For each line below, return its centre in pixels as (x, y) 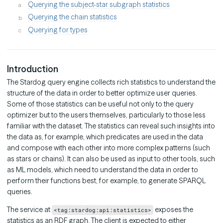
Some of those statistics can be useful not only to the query (100, 104)
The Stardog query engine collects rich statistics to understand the (111, 82)
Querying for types (58, 30)
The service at (29, 210)
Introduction (33, 69)
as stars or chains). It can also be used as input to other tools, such (111, 159)
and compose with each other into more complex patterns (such (109, 148)
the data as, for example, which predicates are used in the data (105, 137)
